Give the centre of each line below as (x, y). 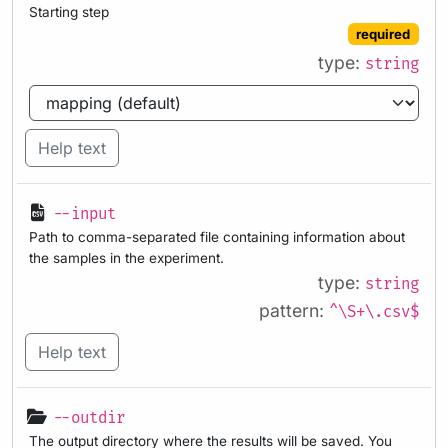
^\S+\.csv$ (374, 313)
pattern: (294, 311)
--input (84, 215)
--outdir (89, 418)
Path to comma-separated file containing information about (217, 237)
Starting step (69, 12)
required (383, 33)
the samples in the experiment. (126, 258)
